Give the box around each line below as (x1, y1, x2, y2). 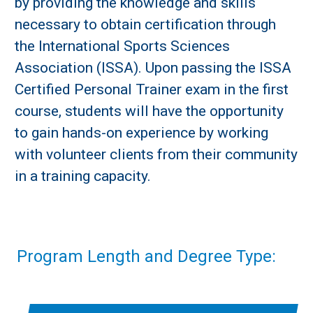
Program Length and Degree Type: (17, 246, 276, 266)
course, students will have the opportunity (15, 103, 284, 119)
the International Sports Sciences (15, 38, 230, 54)
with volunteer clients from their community (15, 146, 298, 163)
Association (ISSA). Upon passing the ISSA (15, 59, 291, 76)
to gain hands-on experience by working (15, 124, 268, 141)
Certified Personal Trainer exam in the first (15, 81, 289, 98)
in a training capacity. (15, 168, 151, 184)
